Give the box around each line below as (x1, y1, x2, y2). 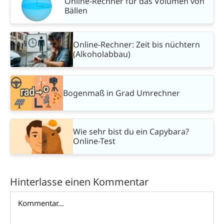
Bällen (64, 5, 88, 16)
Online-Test (73, 135, 115, 147)
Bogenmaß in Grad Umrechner (63, 87, 180, 98)
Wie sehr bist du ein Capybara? (73, 126, 189, 137)
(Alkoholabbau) (73, 48, 130, 60)
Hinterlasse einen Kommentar (10, 175, 148, 189)
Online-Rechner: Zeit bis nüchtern (73, 39, 200, 50)
